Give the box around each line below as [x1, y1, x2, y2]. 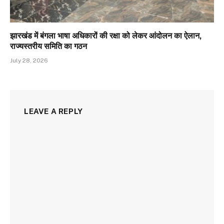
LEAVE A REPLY [24, 107, 83, 116]
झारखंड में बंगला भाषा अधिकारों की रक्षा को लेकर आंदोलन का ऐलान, [10, 31, 202, 41]
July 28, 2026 [10, 57, 48, 64]
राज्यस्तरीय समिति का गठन [10, 41, 87, 51]
